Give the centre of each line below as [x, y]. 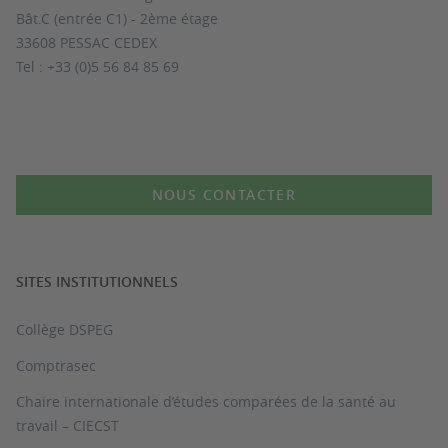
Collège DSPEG [64, 329]
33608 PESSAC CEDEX [86, 42]
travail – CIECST [67, 425]
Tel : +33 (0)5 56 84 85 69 [97, 66]
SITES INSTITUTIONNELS [97, 281]
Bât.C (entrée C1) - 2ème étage [117, 18]
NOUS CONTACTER [224, 194]
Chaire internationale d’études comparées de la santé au [206, 401]
